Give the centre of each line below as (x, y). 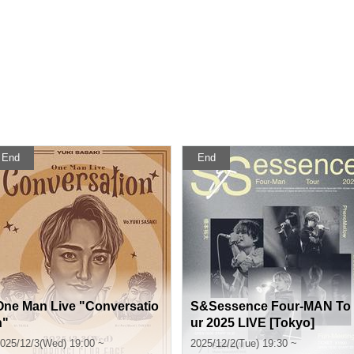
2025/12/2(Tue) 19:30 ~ (244, 343)
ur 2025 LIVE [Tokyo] (252, 323)
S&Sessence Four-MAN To (271, 306)
